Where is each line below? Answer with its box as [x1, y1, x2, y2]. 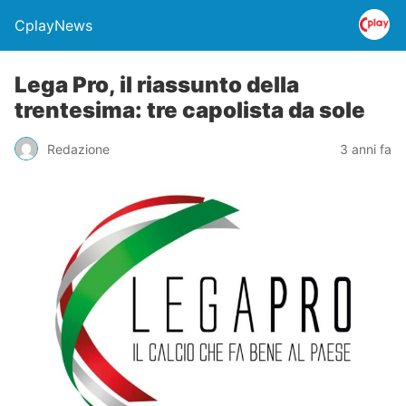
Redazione [47, 140, 110, 157]
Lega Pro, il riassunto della [14, 72, 299, 98]
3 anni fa [340, 140, 391, 157]
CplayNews [14, 16, 92, 34]
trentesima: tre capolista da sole [14, 97, 365, 123]
